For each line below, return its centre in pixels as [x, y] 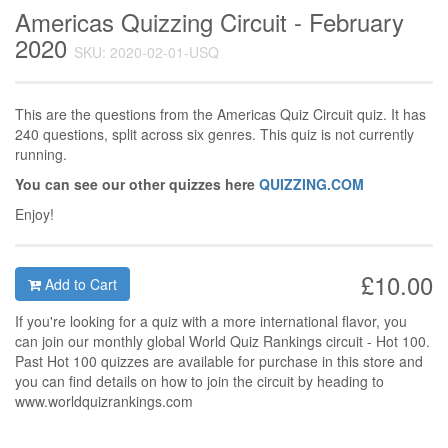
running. [41, 154]
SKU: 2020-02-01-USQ [146, 52]
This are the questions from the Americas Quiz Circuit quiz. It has [220, 114]
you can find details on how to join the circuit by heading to [199, 381]
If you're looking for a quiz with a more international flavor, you [211, 321]
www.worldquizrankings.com [104, 401]
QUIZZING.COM [311, 184]
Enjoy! [34, 214]
